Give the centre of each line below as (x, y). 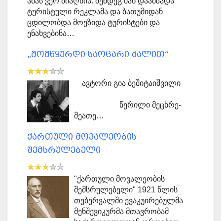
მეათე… (89, 116)
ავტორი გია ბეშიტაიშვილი (132, 83)
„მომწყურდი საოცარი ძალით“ (98, 55)
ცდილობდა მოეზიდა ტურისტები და (93, 23)
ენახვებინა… (51, 34)
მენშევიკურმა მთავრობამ (121, 212)
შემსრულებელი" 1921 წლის (126, 190)
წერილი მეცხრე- (127, 105)
